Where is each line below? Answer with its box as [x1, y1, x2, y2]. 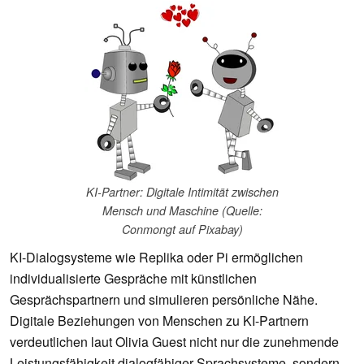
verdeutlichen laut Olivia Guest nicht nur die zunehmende [10, 332, 339, 352]
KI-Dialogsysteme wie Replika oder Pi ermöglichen [10, 248, 303, 267]
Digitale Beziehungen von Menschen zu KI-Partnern [10, 311, 309, 331]
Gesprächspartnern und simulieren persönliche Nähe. [10, 290, 318, 310]
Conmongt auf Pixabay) [121, 221, 243, 238]
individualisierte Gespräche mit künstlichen [10, 269, 257, 288]
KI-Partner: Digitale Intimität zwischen [85, 184, 279, 201]
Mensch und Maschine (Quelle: [102, 202, 262, 219]
